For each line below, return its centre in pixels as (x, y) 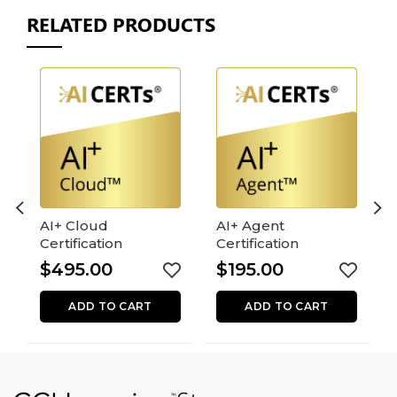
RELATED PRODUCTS (121, 24)
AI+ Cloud (74, 226)
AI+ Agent (250, 226)
